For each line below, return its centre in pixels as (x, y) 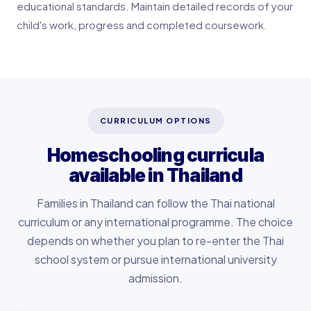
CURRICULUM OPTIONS (155, 120)
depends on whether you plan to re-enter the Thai (155, 240)
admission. (155, 278)
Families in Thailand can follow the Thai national (155, 203)
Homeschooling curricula (155, 155)
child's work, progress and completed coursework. (142, 24)
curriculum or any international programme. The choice (155, 221)
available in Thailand (155, 175)
